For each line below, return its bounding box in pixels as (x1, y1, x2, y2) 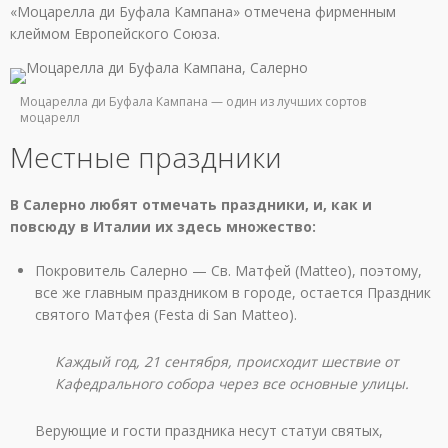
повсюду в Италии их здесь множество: (10, 216, 316, 236)
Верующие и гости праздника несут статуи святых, (35, 420, 383, 440)
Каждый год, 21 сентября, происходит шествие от (55, 351, 400, 371)
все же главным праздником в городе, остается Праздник (35, 282, 431, 302)
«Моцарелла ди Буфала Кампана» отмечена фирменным (10, 2, 396, 22)
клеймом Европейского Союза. (10, 24, 220, 44)
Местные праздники (10, 137, 282, 176)
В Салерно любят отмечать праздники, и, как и (10, 194, 372, 214)
